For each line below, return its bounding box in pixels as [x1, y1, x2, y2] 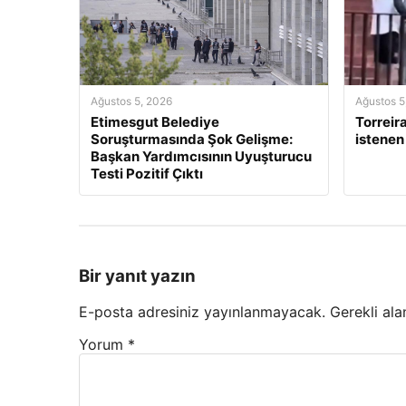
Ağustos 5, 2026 [91, 94, 172, 108]
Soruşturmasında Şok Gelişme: [91, 130, 293, 148]
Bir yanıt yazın [79, 265, 196, 286]
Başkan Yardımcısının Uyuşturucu [91, 148, 312, 165]
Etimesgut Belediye [91, 113, 219, 130]
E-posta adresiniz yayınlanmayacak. [79, 303, 325, 322]
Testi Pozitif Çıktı [91, 165, 203, 182]
